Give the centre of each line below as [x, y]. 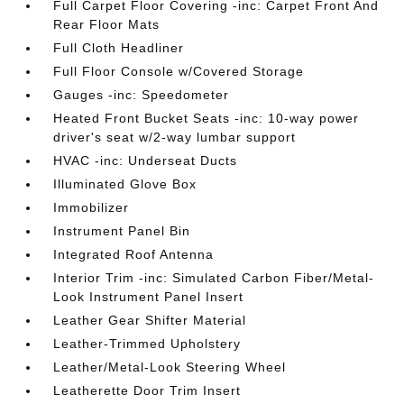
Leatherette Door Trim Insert [147, 390]
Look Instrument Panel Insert [149, 296]
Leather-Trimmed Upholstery [147, 343]
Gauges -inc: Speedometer [142, 94]
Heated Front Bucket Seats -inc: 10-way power [207, 118]
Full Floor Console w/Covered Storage [179, 71]
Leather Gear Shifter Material [150, 320]
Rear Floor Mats [107, 24]
